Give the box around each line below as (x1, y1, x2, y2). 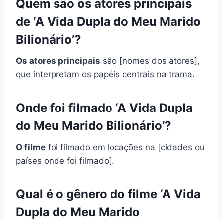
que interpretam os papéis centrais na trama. (16, 69, 195, 79)
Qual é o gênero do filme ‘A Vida (16, 186, 201, 201)
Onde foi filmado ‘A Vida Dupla (16, 100, 193, 115)
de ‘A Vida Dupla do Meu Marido (16, 14, 201, 29)
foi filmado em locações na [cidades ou (46, 142, 205, 152)
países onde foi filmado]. (16, 155, 114, 166)
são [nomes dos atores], (100, 55, 200, 66)
